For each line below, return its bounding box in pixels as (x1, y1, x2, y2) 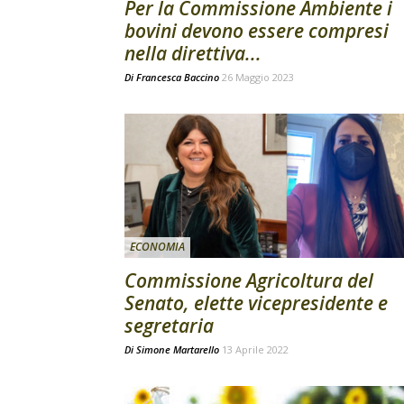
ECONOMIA (130, 239, 185, 254)
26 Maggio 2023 (222, 70, 294, 84)
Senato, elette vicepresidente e (124, 290, 388, 316)
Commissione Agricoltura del (124, 268, 373, 293)
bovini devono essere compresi (124, 18, 389, 43)
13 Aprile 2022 (222, 343, 289, 356)
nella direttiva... (124, 41, 262, 66)
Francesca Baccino (136, 70, 219, 84)
